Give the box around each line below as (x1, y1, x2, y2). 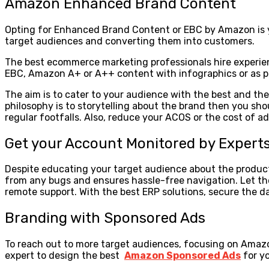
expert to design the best (5, 250, 124, 262)
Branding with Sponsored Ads (5, 210, 205, 227)
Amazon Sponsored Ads (124, 250, 241, 262)
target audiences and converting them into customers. (5, 35, 255, 47)
